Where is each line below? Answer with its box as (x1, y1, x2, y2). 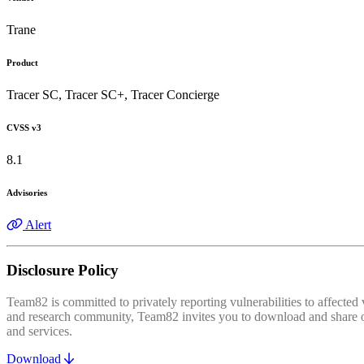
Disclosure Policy (6, 262, 119, 279)
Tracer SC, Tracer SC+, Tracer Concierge (6, 87, 219, 102)
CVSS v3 (6, 122, 41, 132)
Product (6, 57, 38, 67)
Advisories (6, 187, 47, 197)
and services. (6, 324, 72, 339)
